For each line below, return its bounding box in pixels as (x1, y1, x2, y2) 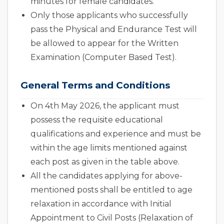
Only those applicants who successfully (30, 10, 188, 20)
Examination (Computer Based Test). (30, 52, 176, 62)
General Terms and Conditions (20, 79, 170, 91)
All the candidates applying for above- (30, 171, 182, 181)
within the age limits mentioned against (30, 143, 187, 153)
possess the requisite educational (30, 115, 163, 125)
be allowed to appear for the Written (30, 38, 178, 48)
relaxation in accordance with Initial (30, 199, 171, 209)
